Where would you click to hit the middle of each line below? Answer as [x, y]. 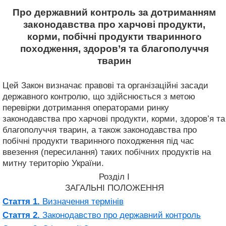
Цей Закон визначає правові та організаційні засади [105, 85]
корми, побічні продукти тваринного [114, 37]
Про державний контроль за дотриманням [114, 12]
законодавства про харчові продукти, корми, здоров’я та [114, 119]
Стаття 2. [21, 215]
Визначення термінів [82, 201]
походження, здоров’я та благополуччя [114, 49]
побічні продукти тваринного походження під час [98, 141]
